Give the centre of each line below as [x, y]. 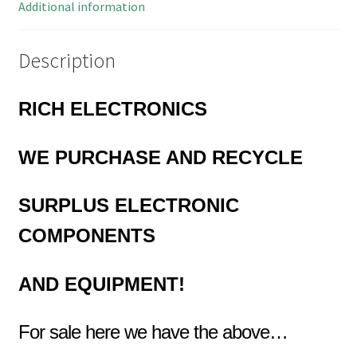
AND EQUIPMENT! [101, 284]
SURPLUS [66, 206]
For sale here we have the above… [153, 332]
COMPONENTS [86, 236]
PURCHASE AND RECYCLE [181, 157]
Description [67, 61]
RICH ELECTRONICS [112, 108]
